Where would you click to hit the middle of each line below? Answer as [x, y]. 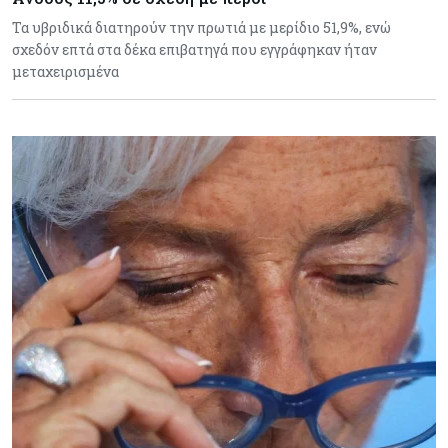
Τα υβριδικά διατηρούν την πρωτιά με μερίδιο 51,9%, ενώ [201, 27]
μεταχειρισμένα [65, 71]
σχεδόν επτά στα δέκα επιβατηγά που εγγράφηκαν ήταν [194, 49]
